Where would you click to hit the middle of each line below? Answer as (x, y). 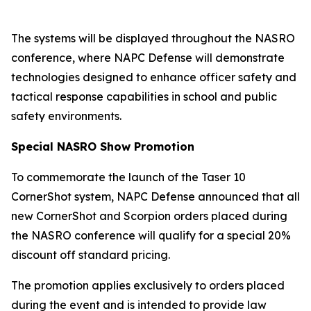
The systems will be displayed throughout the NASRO (153, 38)
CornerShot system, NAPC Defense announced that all (155, 196)
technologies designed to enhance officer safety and (154, 77)
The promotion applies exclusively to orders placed (148, 285)
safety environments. (66, 116)
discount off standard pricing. (91, 254)
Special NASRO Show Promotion (103, 146)
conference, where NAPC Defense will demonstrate (148, 57)
